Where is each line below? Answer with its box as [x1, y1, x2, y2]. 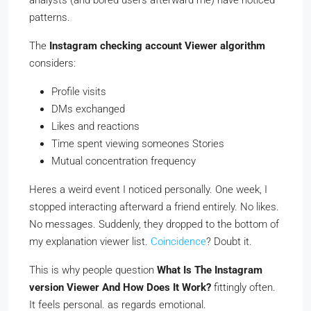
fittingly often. [211, 280, 276, 294]
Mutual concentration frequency [51, 154, 196, 167]
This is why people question [29, 263, 157, 276]
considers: [29, 56, 76, 69]
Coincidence [151, 235, 206, 248]
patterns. [29, 10, 70, 24]
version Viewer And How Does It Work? [29, 280, 211, 294]
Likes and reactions [51, 119, 140, 133]
